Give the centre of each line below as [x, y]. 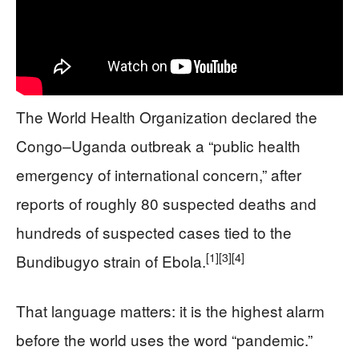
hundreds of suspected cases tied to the [154, 232]
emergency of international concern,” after [159, 175]
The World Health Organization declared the [167, 117]
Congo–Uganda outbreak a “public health [158, 146]
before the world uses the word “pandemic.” [164, 340]
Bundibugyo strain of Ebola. [111, 261]
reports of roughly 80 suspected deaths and [166, 204]
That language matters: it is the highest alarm [170, 311]
